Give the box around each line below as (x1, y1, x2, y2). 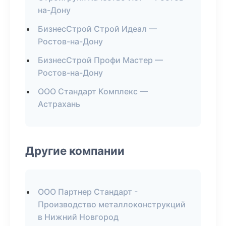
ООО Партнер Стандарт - (38, 187, 138, 197)
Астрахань (38, 99, 80, 109)
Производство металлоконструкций (38, 199, 186, 209)
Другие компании (25, 144, 125, 157)
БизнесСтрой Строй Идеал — (38, 24, 157, 34)
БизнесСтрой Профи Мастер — (38, 55, 163, 65)
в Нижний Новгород (38, 212, 119, 222)
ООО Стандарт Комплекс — (38, 86, 148, 96)
